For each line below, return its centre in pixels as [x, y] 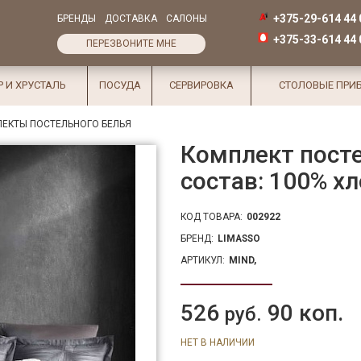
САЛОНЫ [187, 19]
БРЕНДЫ [77, 19]
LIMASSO [239, 239]
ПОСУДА [120, 85]
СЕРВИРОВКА [201, 85]
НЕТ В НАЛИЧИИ [218, 342]
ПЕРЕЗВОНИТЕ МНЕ [132, 44]
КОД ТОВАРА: [212, 217]
